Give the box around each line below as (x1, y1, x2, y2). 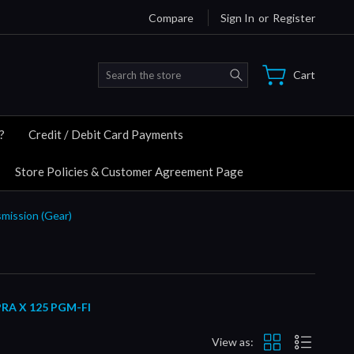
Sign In (220, 10, 254, 24)
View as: (212, 335, 254, 349)
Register (273, 10, 315, 24)
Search (247, 63, 282, 77)
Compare (149, 10, 194, 24)
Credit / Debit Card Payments (28, 126, 183, 141)
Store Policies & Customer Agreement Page (15, 164, 243, 179)
